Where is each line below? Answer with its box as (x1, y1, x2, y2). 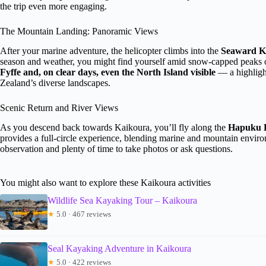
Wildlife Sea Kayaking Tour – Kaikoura (47, 195, 197, 205)
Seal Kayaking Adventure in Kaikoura (47, 243, 191, 254)
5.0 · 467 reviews (55, 209, 111, 218)
